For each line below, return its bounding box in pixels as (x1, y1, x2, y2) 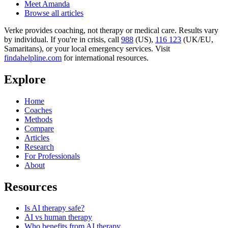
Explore (4, 72, 46, 86)
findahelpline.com (4, 53, 62, 62)
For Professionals (24, 151, 80, 160)
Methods (24, 115, 52, 124)
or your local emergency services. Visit (46, 44, 170, 53)
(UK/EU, (183, 35, 213, 44)
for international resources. (64, 53, 149, 62)
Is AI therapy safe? (24, 204, 84, 213)
